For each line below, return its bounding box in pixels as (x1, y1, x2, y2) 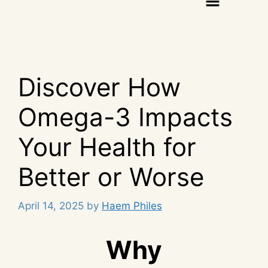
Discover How (18, 71, 181, 102)
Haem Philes (102, 200, 162, 212)
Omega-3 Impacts (18, 101, 233, 132)
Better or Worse (18, 161, 204, 192)
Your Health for (18, 131, 196, 162)
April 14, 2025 (18, 200, 84, 212)
